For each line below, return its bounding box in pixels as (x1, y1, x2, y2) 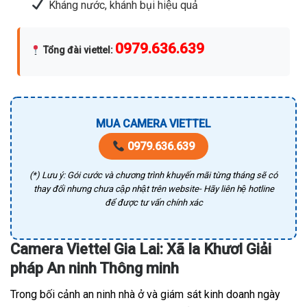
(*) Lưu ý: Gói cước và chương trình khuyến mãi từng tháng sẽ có (29, 170, 278, 181)
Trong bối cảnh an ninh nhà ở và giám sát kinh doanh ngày (10, 288, 280, 302)
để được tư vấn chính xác (104, 197, 203, 208)
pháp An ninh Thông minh (10, 260, 179, 278)
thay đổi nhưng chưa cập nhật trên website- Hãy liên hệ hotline (33, 184, 274, 195)
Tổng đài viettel (42, 45, 110, 56)
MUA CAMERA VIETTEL (96, 117, 211, 131)
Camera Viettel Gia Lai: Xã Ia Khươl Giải (10, 241, 271, 258)
